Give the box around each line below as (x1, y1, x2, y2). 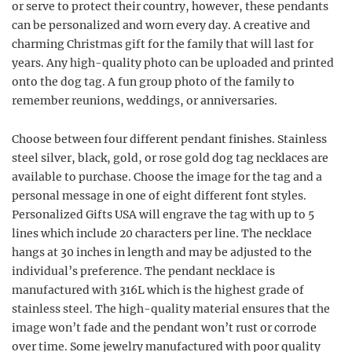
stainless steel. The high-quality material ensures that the (12, 302, 330, 316)
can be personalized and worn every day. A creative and (12, 18, 310, 32)
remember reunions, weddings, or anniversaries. (12, 93, 277, 108)
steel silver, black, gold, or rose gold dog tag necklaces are (12, 151, 328, 165)
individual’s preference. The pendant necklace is (12, 264, 275, 278)
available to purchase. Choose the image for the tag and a (12, 170, 322, 184)
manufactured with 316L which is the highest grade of (12, 283, 304, 297)
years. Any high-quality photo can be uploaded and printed (12, 56, 334, 70)
